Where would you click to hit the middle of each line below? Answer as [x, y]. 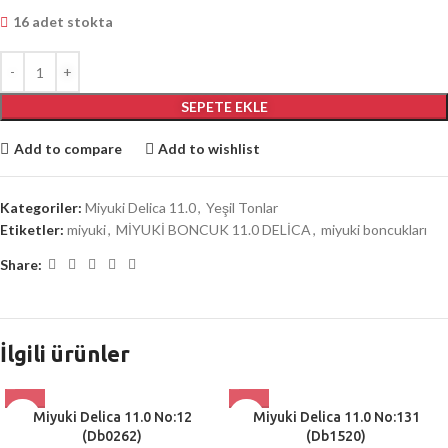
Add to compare [67, 148]
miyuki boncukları [374, 230]
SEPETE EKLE [224, 107]
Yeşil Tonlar [242, 208]
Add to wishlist [209, 148]
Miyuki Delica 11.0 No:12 [112, 417]
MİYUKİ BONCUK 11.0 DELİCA [213, 230]
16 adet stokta [63, 22]
